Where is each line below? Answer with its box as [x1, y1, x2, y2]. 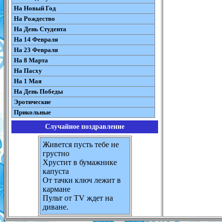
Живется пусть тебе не [42, 140, 119, 149]
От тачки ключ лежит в [42, 176, 121, 184]
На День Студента [14, 25, 66, 33]
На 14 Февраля [14, 36, 58, 43]
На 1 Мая [14, 77, 42, 85]
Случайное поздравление [45, 123, 124, 130]
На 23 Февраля [14, 46, 58, 54]
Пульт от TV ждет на [42, 194, 113, 202]
